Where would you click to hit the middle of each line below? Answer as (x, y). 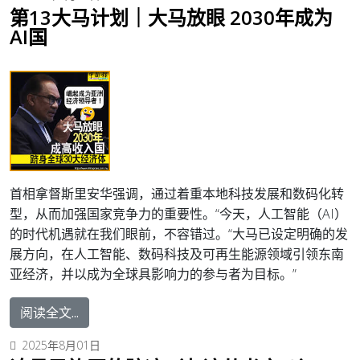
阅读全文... (49, 312)
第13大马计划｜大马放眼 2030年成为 (171, 17)
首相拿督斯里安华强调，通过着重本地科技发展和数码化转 (177, 193)
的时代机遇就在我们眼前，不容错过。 (119, 233)
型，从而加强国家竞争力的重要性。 (112, 213)
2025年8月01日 (61, 345)
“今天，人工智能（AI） (281, 213)
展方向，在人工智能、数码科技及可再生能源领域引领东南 (177, 254)
